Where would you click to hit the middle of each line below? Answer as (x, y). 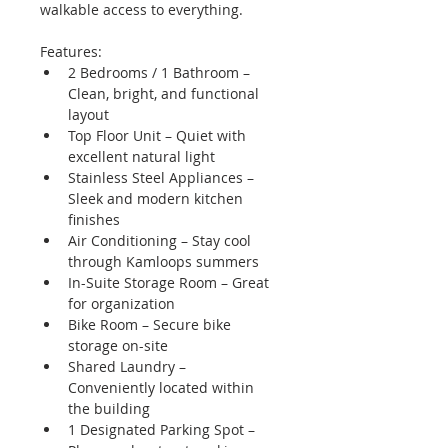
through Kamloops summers (163, 261)
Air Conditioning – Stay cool (161, 240)
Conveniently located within (163, 387)
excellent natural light (141, 156)
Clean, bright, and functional (165, 93)
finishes (94, 219)
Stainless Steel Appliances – (163, 177)
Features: (71, 51)
